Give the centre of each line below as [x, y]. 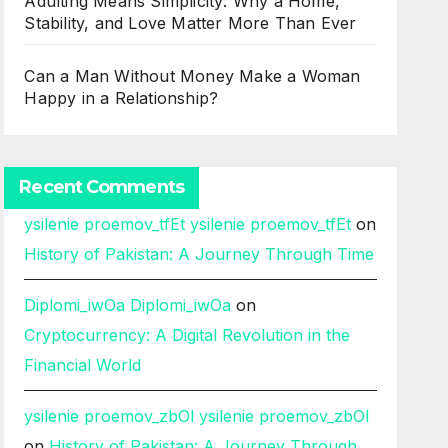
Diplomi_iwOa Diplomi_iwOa [128, 305]
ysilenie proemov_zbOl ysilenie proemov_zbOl [197, 416]
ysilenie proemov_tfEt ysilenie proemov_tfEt [188, 224]
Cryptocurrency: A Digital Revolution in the [187, 335]
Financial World [83, 365]
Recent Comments [101, 187]
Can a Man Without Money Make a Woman [192, 76]
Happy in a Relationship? [121, 98]
